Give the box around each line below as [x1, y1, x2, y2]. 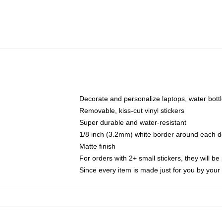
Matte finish [79, 142, 115, 150]
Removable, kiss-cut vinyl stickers [79, 107, 184, 114]
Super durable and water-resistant [79, 118, 186, 126]
